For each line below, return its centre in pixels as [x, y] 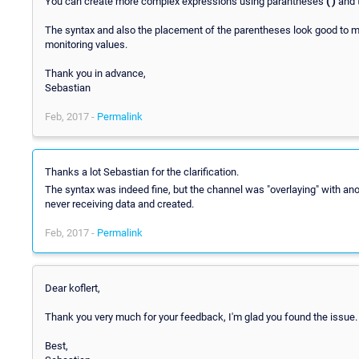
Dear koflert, [73, 288]
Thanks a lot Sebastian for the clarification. [142, 171]
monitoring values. [86, 44]
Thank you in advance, [95, 73]
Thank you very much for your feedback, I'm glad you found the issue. [201, 317]
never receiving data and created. [119, 204]
